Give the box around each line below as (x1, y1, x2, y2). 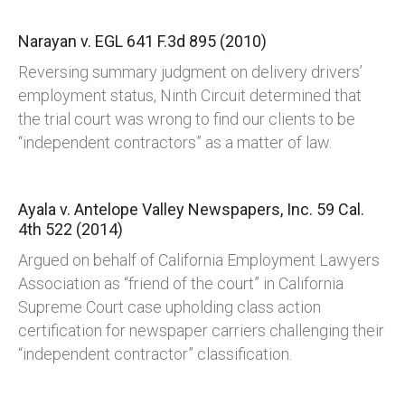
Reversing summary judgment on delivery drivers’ (18, 62, 363, 82)
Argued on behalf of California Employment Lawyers (18, 250, 380, 270)
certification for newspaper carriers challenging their (18, 321, 384, 341)
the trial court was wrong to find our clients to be (18, 109, 355, 129)
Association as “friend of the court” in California (18, 274, 344, 294)
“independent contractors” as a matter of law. (18, 133, 332, 153)
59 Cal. (316, 200, 364, 220)
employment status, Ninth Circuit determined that (18, 86, 362, 106)
